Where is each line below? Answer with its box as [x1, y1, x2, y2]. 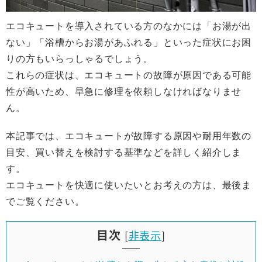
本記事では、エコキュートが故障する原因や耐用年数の [6, 130, 251, 142]
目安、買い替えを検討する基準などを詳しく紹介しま [6, 146, 242, 158]
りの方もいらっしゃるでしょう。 [6, 53, 153, 64]
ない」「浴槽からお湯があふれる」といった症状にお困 [6, 36, 251, 48]
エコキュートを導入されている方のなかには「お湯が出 [6, 20, 251, 32]
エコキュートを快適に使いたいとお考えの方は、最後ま [6, 179, 251, 191]
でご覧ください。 [6, 195, 85, 207]
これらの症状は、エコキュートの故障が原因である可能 [6, 69, 251, 81]
